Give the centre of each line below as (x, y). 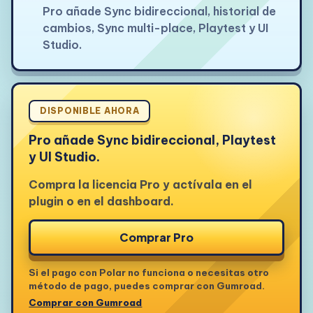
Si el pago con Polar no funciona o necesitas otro (149, 272)
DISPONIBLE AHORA (89, 110)
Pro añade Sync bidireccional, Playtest (153, 140)
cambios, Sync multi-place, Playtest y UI (156, 28)
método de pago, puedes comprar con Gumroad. (147, 285)
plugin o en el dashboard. (102, 201)
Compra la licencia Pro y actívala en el (141, 184)
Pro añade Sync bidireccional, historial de (160, 12)
